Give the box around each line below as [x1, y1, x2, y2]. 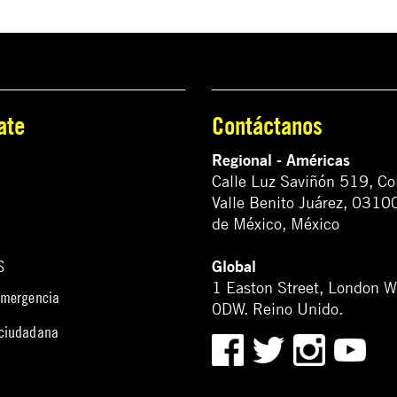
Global [212, 257, 256, 276]
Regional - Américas [212, 151, 350, 170]
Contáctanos [212, 111, 323, 141]
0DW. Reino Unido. [212, 300, 343, 319]
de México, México [212, 214, 339, 234]
